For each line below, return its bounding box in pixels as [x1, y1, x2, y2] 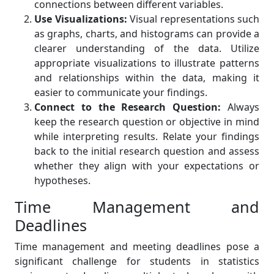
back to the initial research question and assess [34, 144, 259, 158]
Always [221, 100, 260, 114]
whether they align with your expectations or [34, 159, 259, 173]
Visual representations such [127, 12, 259, 26]
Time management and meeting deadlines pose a [15, 240, 259, 254]
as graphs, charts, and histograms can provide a [34, 27, 259, 41]
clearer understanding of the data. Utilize [34, 42, 259, 56]
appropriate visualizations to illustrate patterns [34, 56, 259, 70]
